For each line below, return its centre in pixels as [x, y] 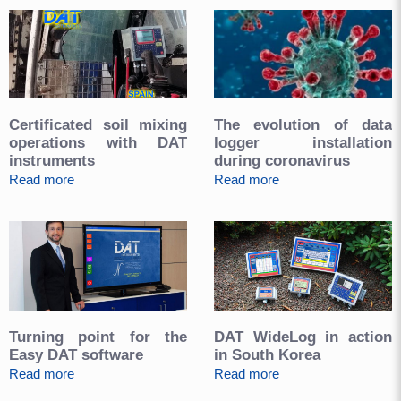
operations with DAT [98, 143]
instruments [52, 161]
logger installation [303, 143]
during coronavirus [282, 161]
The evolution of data [303, 125]
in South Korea [267, 354]
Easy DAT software [76, 354]
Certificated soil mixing [98, 125]
